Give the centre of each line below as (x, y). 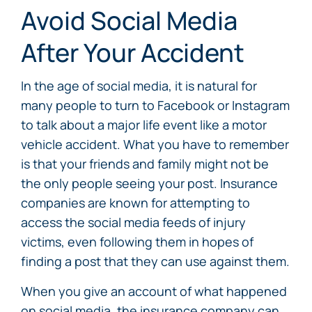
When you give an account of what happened (154, 291)
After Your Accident (133, 53)
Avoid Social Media (129, 21)
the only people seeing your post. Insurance (149, 183)
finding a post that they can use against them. (155, 261)
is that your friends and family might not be (145, 164)
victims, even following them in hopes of (137, 242)
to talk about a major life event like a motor (144, 125)
